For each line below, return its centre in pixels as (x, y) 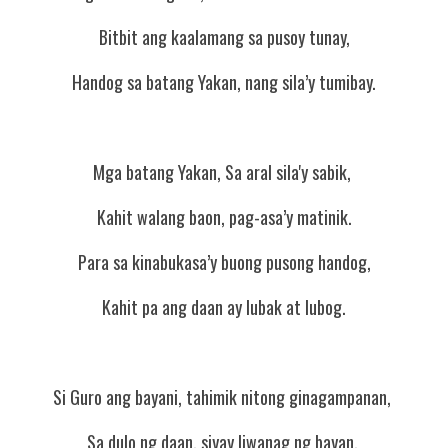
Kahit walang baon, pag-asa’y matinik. (224, 217)
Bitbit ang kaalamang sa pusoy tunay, (224, 37)
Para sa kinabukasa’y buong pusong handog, (224, 262)
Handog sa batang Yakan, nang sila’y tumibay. (224, 82)
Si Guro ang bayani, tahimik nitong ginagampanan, (224, 397)
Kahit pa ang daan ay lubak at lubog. (224, 307)
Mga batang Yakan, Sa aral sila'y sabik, (224, 172)
